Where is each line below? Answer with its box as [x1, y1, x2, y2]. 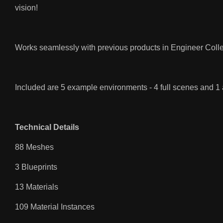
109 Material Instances [15, 203, 95, 212]
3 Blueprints [15, 163, 57, 172]
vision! [15, 3, 38, 12]
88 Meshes [15, 143, 54, 152]
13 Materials [15, 183, 58, 192]
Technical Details [15, 123, 79, 132]
